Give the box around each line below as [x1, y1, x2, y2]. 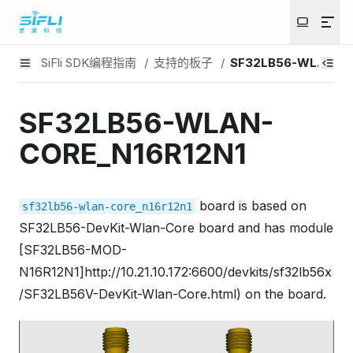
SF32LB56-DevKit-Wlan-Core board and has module [19, 219, 333, 236]
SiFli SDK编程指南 [41, 54, 136, 70]
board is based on [195, 197, 307, 214]
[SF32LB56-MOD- [19, 241, 127, 258]
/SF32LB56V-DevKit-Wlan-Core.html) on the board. [19, 285, 326, 302]
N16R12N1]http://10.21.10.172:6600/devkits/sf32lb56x [19, 263, 332, 280]
